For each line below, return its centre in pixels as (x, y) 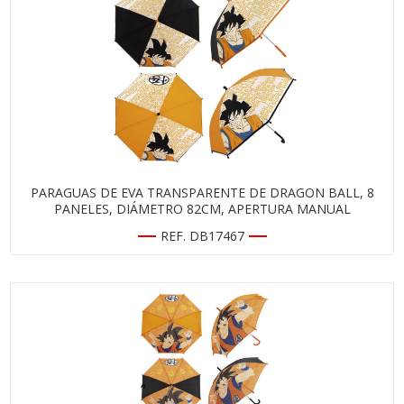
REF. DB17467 (202, 236)
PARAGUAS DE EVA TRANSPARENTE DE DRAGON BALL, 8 (202, 193)
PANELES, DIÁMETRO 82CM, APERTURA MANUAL (202, 209)
